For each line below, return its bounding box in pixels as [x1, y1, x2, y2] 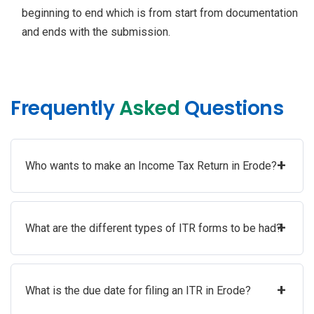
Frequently [11, 94, 114, 122]
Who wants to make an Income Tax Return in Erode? [25, 158, 277, 172]
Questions [179, 94, 283, 122]
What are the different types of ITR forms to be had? [25, 221, 282, 235]
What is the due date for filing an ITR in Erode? [25, 283, 251, 297]
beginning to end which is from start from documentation [22, 6, 298, 20]
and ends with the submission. [22, 25, 170, 39]
